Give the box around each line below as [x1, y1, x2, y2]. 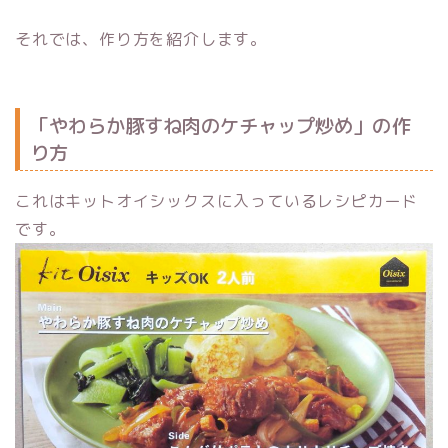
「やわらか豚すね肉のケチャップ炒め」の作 [30, 111, 410, 139]
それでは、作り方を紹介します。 [15, 28, 268, 51]
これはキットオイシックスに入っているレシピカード [15, 189, 419, 212]
